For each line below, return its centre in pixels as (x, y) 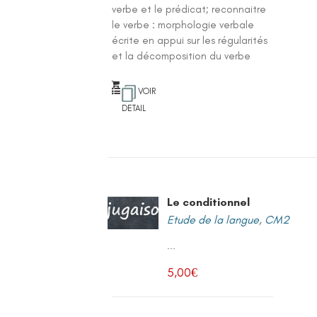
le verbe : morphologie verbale (183, 25)
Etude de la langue (213, 220)
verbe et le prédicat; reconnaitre (189, 9)
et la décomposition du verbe (181, 56)
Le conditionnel (209, 202)
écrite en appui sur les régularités (190, 40)
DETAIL (134, 108)
